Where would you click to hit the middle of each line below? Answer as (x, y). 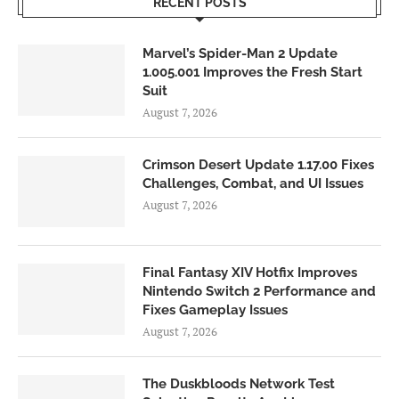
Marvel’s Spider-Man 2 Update (240, 54)
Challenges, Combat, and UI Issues (253, 184)
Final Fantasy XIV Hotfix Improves (250, 273)
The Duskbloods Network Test (239, 384)
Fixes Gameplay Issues (215, 310)
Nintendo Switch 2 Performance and (259, 292)
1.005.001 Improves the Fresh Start (252, 73)
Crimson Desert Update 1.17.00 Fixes (258, 165)
